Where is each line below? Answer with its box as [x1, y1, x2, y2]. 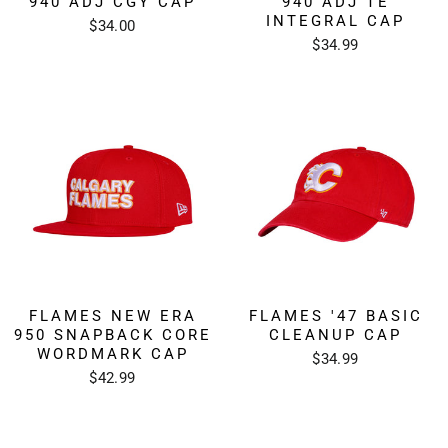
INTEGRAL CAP [266, 11, 405, 30]
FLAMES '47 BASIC [248, 306, 423, 325]
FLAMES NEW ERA [28, 306, 197, 325]
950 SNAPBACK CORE [13, 325, 212, 344]
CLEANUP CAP [269, 325, 402, 344]
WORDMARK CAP [36, 344, 189, 363]
